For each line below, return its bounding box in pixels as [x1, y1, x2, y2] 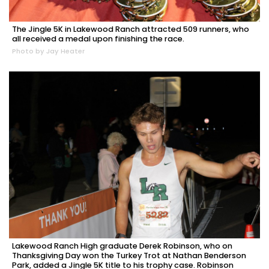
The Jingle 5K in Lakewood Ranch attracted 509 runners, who [12, 23, 249, 34]
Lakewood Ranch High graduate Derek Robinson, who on [12, 240, 232, 251]
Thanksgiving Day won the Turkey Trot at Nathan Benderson [12, 250, 246, 261]
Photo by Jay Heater [12, 46, 85, 56]
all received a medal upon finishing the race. [12, 33, 184, 44]
